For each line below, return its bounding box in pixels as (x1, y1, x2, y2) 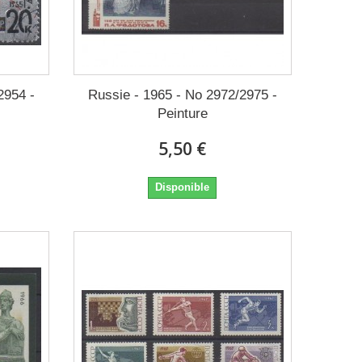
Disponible (155, 180, 210, 193)
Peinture (157, 105, 208, 121)
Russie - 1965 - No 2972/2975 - (87, 86, 277, 103)
